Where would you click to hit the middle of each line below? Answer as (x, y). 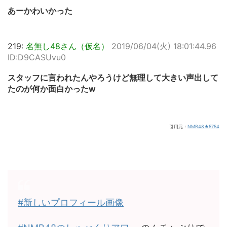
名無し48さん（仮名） (67, 46)
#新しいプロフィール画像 (71, 202)
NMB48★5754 (203, 126)
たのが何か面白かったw (52, 88)
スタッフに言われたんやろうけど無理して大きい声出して (113, 77)
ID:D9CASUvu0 (37, 57)
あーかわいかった (40, 10)
